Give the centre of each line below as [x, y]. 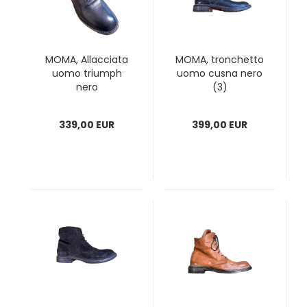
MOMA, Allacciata [87, 60]
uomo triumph [87, 73]
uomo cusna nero [220, 73]
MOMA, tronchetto [220, 60]
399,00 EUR [220, 125]
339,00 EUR [87, 125]
